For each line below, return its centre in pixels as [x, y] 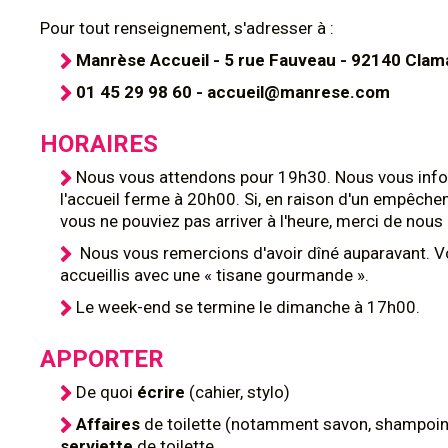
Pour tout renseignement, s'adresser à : [187, 28]
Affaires [110, 424]
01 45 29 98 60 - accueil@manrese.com [233, 92]
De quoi [106, 392]
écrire [163, 392]
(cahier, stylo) [239, 392]
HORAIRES [99, 144]
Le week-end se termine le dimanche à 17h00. [248, 307]
